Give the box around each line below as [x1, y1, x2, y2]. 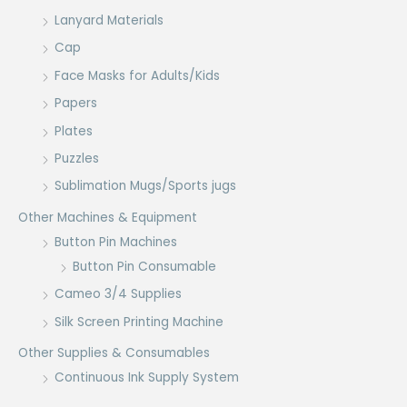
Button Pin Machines [55, 233, 177, 251]
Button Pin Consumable [73, 257, 216, 275]
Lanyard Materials [55, 11, 164, 29]
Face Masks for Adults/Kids [55, 66, 220, 84]
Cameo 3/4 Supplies [55, 285, 182, 303]
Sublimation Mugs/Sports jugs [55, 177, 236, 195]
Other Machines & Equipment [18, 208, 197, 226]
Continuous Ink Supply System [55, 369, 239, 386]
